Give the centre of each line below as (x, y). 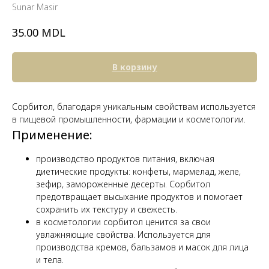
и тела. (50, 259)
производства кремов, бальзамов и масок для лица (142, 247)
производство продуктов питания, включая (125, 159)
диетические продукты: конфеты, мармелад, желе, (138, 171)
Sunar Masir (35, 7)
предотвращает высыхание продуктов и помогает (139, 196)
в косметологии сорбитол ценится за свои (123, 222)
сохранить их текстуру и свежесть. (107, 209)
